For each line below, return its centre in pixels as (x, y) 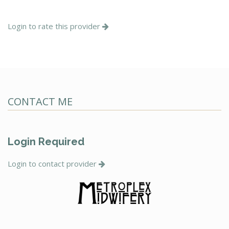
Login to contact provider (53, 163)
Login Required (46, 141)
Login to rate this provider (55, 26)
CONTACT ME (40, 101)
